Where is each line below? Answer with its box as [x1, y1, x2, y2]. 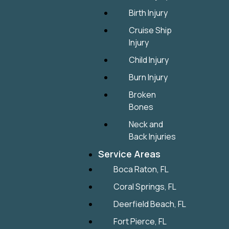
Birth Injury [129, 7, 168, 18]
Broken [129, 89, 156, 100]
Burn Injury [129, 72, 168, 83]
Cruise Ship [129, 25, 172, 36]
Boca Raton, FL [113, 164, 169, 175]
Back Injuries [129, 131, 176, 142]
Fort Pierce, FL [113, 216, 167, 227]
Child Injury [129, 54, 169, 65]
